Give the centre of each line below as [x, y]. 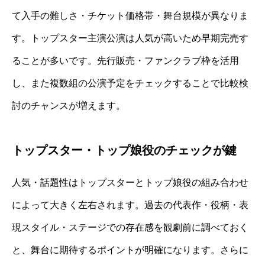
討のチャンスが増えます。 [69, 106]
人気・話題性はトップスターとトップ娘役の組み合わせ [130, 183]
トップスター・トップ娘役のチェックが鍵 [124, 151]
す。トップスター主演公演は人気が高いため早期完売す [130, 38]
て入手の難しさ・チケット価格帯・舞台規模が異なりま [130, 16]
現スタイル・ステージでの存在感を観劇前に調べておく [130, 228]
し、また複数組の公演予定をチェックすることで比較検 [130, 83]
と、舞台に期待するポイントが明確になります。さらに [130, 250]
